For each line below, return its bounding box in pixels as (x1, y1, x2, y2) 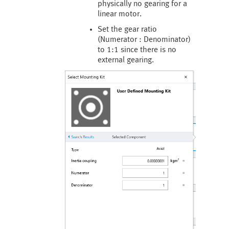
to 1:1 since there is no (97, 45, 176, 54)
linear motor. (97, 10, 142, 18)
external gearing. (97, 56, 154, 64)
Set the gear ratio (97, 25, 157, 33)
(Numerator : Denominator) (97, 35, 191, 43)
